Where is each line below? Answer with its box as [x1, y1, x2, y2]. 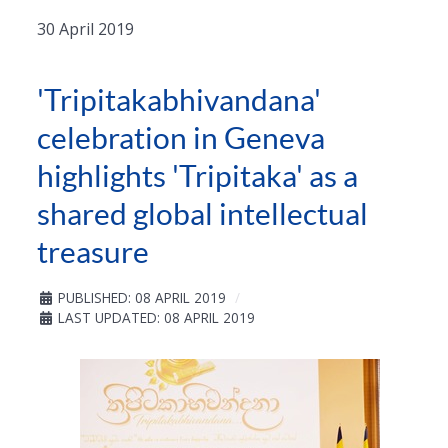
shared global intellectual [37, 196, 368, 231]
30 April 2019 [37, 18, 134, 41]
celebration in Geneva [37, 120, 325, 155]
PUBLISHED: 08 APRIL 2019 [58, 287, 226, 307]
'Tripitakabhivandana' [37, 82, 321, 117]
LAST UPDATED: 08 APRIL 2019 [58, 307, 255, 327]
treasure [37, 234, 149, 269]
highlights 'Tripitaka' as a [37, 158, 358, 193]
